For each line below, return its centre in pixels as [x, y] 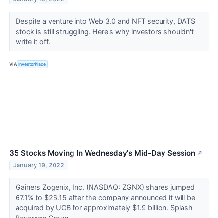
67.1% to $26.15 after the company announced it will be [105, 198]
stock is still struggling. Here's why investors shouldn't [104, 31]
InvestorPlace [32, 64]
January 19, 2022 [39, 165]
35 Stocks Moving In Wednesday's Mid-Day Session [102, 153]
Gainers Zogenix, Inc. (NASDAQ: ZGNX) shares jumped [105, 187]
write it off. [34, 41]
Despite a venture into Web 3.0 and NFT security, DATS [105, 21]
